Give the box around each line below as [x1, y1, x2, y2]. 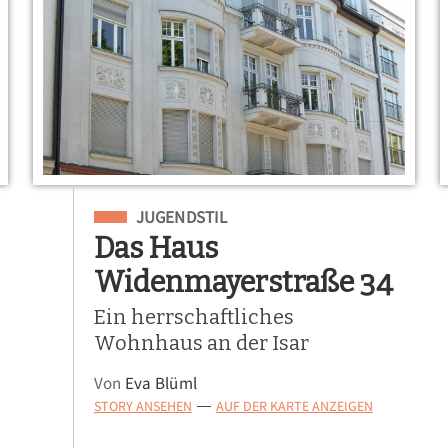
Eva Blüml [124, 373, 198, 395]
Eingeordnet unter [93, 203, 240, 226]
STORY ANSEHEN [93, 397, 192, 416]
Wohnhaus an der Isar [93, 330, 309, 355]
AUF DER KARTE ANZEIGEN [215, 397, 373, 416]
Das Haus [93, 230, 218, 266]
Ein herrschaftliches [93, 304, 294, 329]
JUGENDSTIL [135, 206, 227, 228]
